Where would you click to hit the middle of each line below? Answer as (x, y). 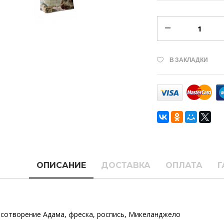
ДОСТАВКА (125, 165)
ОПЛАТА (184, 165)
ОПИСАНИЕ (61, 165)
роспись (111, 214)
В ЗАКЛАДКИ (189, 60)
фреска (81, 214)
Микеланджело (154, 214)
